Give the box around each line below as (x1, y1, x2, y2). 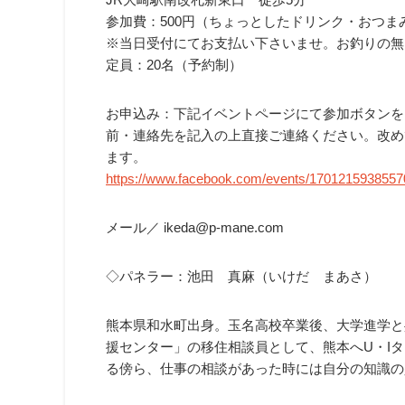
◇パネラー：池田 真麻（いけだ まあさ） (106, 268, 377, 284)
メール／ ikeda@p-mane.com (106, 219, 284, 235)
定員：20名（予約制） (106, 56, 242, 72)
